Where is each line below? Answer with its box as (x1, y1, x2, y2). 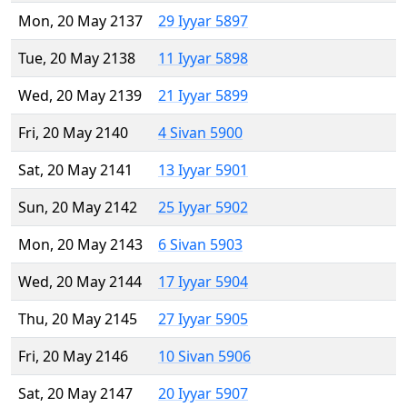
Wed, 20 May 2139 (18, 85, 142, 106)
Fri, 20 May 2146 (18, 346, 128, 367)
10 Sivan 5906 (158, 346, 251, 367)
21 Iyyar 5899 (158, 85, 248, 106)
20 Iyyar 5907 (158, 383, 248, 404)
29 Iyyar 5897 (158, 11, 248, 32)
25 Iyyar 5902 (158, 197, 248, 218)
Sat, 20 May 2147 (18, 383, 133, 404)
